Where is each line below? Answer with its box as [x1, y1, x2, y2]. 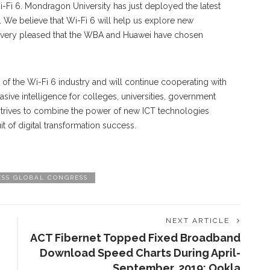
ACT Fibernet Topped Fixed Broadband [30, 231, 240, 245]
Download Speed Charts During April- [40, 246, 240, 260]
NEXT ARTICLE [166, 216, 230, 225]
